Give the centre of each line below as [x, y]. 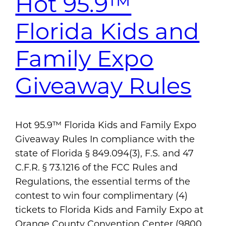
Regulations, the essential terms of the [103, 181]
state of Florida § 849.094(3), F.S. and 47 [105, 153]
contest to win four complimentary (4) [102, 195]
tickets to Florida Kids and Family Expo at [109, 210]
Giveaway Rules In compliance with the [105, 139]
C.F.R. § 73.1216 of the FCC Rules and [97, 167]
